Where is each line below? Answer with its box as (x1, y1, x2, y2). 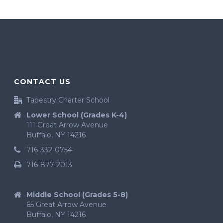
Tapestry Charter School (26, 96, 110, 105)
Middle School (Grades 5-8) (26, 190, 128, 200)
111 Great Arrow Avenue (26, 120, 109, 130)
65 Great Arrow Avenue (26, 200, 107, 210)
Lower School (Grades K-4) (26, 111, 127, 120)
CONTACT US (14, 77, 71, 87)
